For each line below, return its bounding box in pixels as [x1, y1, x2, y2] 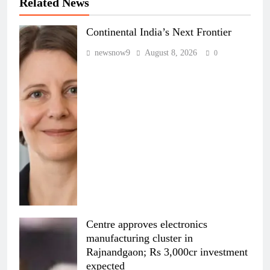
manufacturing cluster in [86, 231, 193, 244]
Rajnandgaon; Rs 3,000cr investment [86, 245, 248, 258]
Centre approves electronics [86, 218, 207, 230]
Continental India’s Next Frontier [86, 26, 231, 39]
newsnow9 [95, 48, 130, 58]
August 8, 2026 [145, 48, 197, 58]
